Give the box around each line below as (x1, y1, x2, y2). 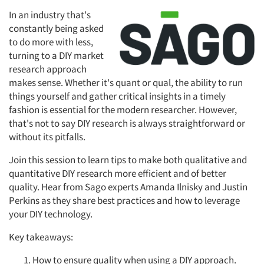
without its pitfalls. (9, 130, 87, 144)
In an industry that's (9, 8, 91, 22)
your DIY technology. (9, 207, 94, 221)
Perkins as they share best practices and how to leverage (9, 194, 240, 207)
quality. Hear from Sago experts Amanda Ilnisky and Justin (9, 180, 247, 194)
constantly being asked (9, 22, 104, 35)
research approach (9, 62, 87, 76)
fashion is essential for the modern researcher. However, (9, 103, 237, 117)
